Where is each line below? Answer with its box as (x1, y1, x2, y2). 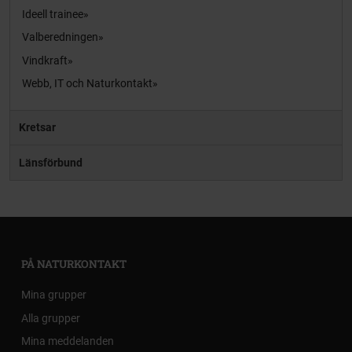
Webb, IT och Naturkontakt (22, 77, 153, 90)
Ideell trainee (22, 7, 84, 20)
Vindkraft (22, 53, 68, 67)
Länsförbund (18, 156, 82, 169)
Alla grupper (21, 311, 81, 324)
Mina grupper (21, 288, 87, 302)
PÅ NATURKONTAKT (21, 257, 127, 272)
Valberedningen (22, 31, 99, 44)
